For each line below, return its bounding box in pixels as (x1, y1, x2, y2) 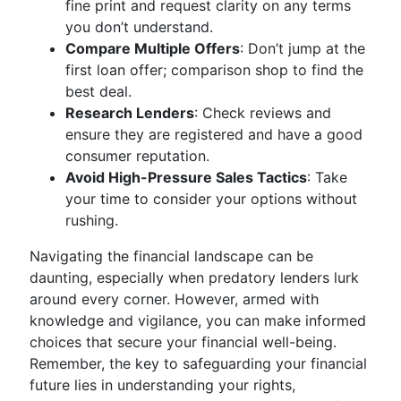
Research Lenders (65, 104, 194, 122)
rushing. (65, 211, 118, 229)
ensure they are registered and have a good (65, 125, 363, 143)
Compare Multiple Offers (65, 39, 240, 57)
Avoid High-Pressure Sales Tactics (65, 168, 307, 186)
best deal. (65, 82, 132, 100)
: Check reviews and (194, 104, 331, 122)
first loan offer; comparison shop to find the (65, 61, 363, 79)
